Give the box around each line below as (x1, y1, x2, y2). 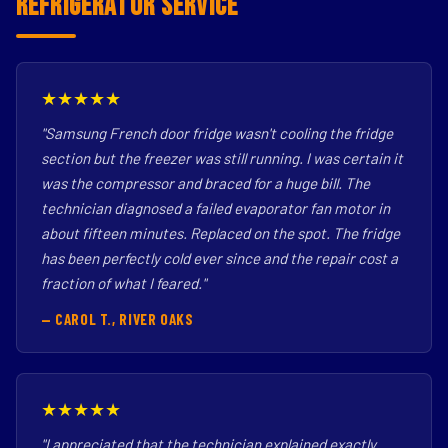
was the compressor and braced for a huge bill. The (41, 174, 370, 192)
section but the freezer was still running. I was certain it (41, 149, 403, 167)
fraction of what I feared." (41, 274, 206, 292)
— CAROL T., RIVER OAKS (41, 310, 194, 328)
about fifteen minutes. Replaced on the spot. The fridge (41, 224, 400, 242)
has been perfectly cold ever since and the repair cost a (41, 249, 398, 267)
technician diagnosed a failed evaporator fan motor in (41, 199, 390, 217)
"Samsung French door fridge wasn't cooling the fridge (41, 124, 393, 142)
